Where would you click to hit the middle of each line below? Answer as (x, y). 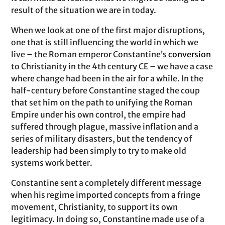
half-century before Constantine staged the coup (106, 90)
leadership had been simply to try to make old (99, 151)
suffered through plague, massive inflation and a (105, 127)
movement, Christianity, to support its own (95, 207)
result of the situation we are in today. (84, 10)
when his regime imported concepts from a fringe (106, 195)
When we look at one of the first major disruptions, (108, 30)
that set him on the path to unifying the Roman (102, 102)
